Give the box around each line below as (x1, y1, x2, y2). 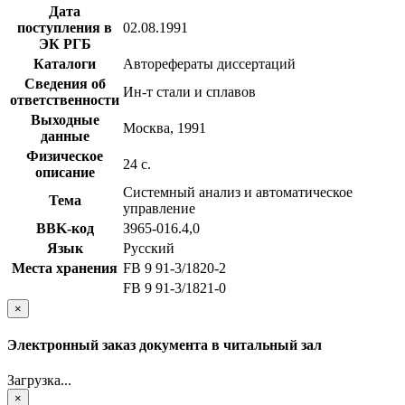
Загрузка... (7, 372, 71, 389)
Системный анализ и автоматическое (123, 184, 353, 200)
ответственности (10, 91, 119, 108)
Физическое (26, 147, 103, 164)
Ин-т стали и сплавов (123, 83, 256, 99)
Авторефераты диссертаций (123, 55, 296, 71)
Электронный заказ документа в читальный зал (7, 337, 322, 353)
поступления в (17, 19, 112, 35)
